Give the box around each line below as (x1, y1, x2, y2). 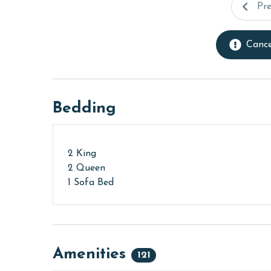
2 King (68, 149, 96, 159)
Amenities (53, 246, 131, 263)
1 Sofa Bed (68, 178, 114, 188)
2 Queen (68, 163, 105, 174)
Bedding (53, 100, 116, 117)
